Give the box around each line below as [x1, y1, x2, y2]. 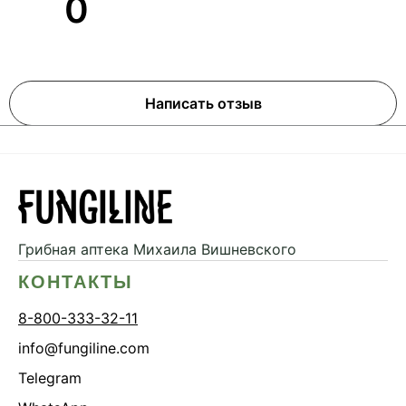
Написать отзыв [144, 93, 262, 112]
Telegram [18, 368, 82, 387]
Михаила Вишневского [129, 239, 296, 258]
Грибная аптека [18, 239, 129, 258]
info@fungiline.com [18, 338, 150, 357]
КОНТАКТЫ [18, 271, 133, 292]
